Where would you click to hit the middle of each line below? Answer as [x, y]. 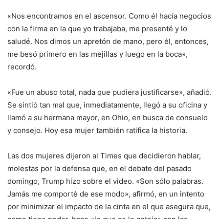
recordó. [22, 67]
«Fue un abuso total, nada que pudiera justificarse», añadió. [109, 92]
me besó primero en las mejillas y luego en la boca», [98, 54]
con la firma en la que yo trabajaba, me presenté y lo [97, 29]
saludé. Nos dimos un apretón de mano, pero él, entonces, [108, 42]
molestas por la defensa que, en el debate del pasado [99, 169]
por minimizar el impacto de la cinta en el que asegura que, [109, 207]
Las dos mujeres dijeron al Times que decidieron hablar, [104, 156]
